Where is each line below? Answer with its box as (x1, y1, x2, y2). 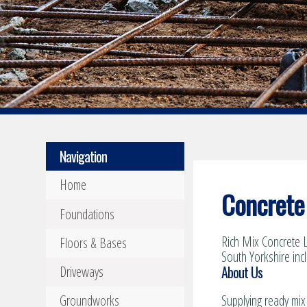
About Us (221, 262, 262, 283)
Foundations (60, 204, 115, 223)
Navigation (60, 146, 108, 167)
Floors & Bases (60, 233, 127, 252)
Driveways (60, 262, 104, 281)
